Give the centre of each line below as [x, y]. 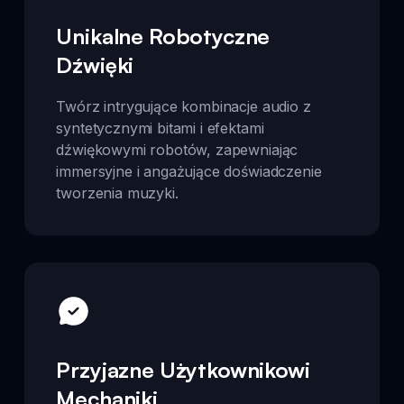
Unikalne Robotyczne [163, 36]
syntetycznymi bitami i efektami [160, 128]
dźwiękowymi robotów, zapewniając [177, 149]
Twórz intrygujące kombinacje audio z [184, 106]
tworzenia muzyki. [117, 193]
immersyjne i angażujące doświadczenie [189, 171]
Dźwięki [95, 64]
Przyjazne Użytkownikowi [183, 370]
